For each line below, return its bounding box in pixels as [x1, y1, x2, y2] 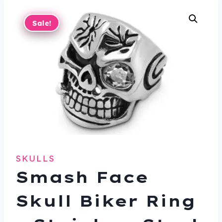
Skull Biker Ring [16, 191, 196, 211]
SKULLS [16, 153, 55, 164]
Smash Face [16, 167, 148, 187]
